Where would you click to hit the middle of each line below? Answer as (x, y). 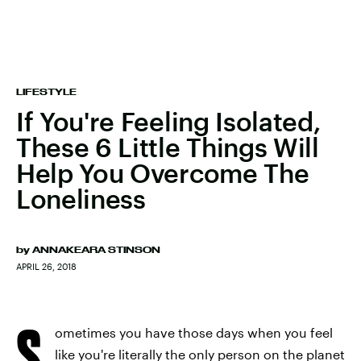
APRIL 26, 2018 (46, 266)
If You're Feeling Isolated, (168, 121)
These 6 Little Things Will (168, 147)
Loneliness (81, 199)
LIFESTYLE (46, 92)
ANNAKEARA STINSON (96, 250)
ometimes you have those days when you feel (194, 332)
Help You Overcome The (163, 173)
